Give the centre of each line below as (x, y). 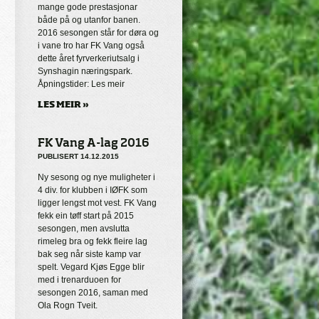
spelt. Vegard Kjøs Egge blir (91, 267)
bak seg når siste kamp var (89, 254)
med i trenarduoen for (79, 280)
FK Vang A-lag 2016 (94, 142)
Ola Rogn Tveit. (68, 305)
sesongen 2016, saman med (93, 293)
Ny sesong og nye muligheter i (96, 177)
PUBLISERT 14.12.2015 (78, 156)
